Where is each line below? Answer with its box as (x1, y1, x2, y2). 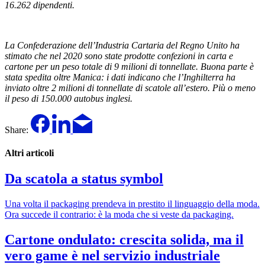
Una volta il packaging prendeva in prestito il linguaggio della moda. (5, 199, 260, 209)
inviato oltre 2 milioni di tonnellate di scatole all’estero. (5, 82, 210, 93)
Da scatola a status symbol (5, 171, 163, 187)
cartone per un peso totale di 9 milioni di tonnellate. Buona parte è (5, 61, 254, 72)
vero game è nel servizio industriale (5, 247, 220, 263)
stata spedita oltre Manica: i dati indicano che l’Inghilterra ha (5, 72, 235, 82)
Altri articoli (5, 147, 54, 158)
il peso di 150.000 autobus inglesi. (5, 93, 132, 104)
